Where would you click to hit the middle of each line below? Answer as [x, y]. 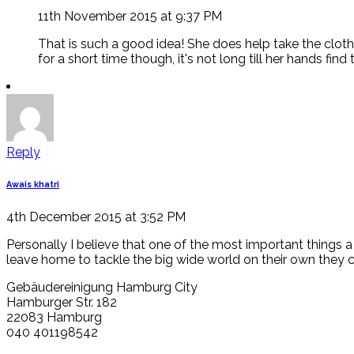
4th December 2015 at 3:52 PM [96, 217]
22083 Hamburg [54, 317]
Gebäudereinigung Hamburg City [102, 287]
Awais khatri [33, 184]
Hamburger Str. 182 [62, 302]
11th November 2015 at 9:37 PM [130, 16]
